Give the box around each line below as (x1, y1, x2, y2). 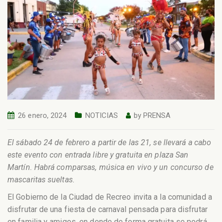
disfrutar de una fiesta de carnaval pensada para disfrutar (7, 204, 208, 214)
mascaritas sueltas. (7, 174, 75, 184)
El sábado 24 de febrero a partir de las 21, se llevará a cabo (7, 137, 212, 147)
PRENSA (143, 111, 171, 120)
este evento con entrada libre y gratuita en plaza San (7, 150, 189, 160)
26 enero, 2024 (18, 111, 67, 120)
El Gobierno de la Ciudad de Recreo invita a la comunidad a (7, 192, 212, 202)
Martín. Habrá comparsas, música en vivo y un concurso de (7, 162, 214, 172)
